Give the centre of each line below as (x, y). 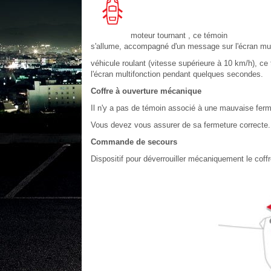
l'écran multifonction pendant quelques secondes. (177, 74)
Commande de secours (134, 142)
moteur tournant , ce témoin (179, 35)
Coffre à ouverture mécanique (146, 91)
